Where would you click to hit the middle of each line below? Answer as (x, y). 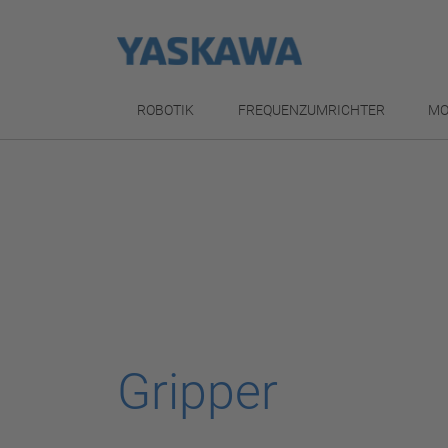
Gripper (197, 391)
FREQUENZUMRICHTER (311, 110)
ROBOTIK (165, 110)
